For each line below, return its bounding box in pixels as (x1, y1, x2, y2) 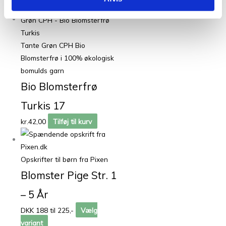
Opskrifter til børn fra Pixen (21, 154, 108, 163)
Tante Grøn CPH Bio (21, 40, 86, 49)
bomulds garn (21, 66, 65, 75)
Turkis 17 (21, 98, 66, 112)
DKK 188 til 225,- (21, 205, 74, 214)
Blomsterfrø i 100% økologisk (21, 53, 115, 62)
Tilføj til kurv (53, 117, 92, 126)
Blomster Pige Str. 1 (21, 168, 117, 182)
